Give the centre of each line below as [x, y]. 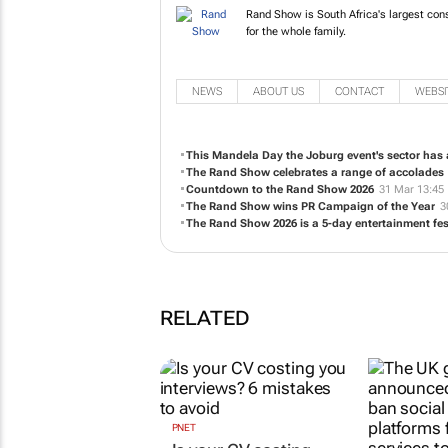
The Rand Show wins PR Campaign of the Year [310, 278]
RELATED [204, 389]
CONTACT [359, 163]
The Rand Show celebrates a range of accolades [315, 244]
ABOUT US [278, 163]
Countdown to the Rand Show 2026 [280, 261]
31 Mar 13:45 [411, 261]
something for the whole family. [362, 66]
